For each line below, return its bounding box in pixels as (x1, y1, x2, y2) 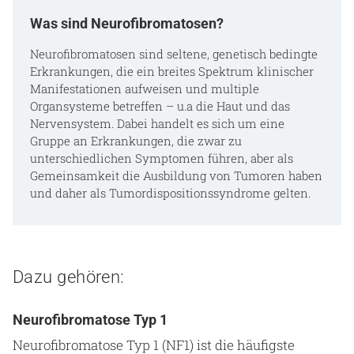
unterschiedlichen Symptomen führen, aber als (29, 149, 293, 166)
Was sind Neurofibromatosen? (29, 14, 224, 32)
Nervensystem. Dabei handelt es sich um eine (29, 115, 284, 131)
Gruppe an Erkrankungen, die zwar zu (29, 132, 242, 149)
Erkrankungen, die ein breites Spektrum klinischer (29, 62, 314, 79)
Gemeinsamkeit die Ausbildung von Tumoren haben (29, 167, 322, 183)
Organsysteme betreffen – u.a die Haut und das (29, 97, 290, 114)
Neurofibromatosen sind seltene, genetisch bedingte (29, 45, 318, 62)
